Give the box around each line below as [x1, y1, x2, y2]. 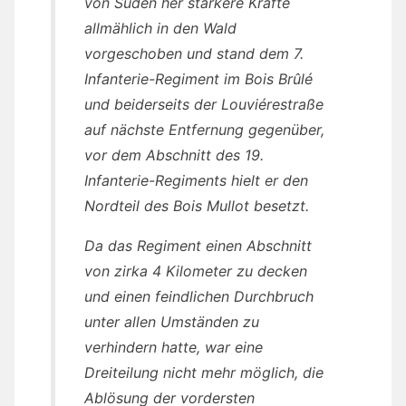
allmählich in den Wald [84, 19, 237, 38]
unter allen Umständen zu [84, 313, 259, 332]
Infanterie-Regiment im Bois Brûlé [84, 70, 313, 89]
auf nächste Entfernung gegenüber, [84, 121, 324, 140]
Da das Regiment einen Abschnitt [84, 237, 312, 256]
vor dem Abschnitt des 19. [84, 146, 264, 165]
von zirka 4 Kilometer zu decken [84, 262, 307, 281]
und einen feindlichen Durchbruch [84, 287, 314, 306]
